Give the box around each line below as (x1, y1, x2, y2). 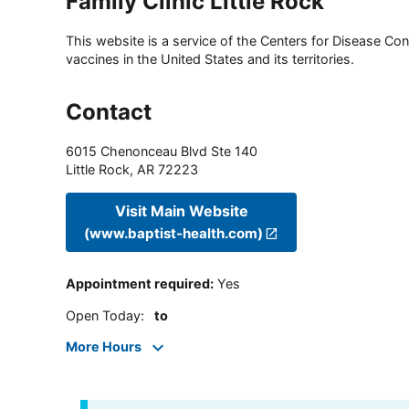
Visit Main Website (114, 201, 248, 220)
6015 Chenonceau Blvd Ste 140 (66, 143, 257, 160)
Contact (66, 99, 152, 126)
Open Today (66, 307, 141, 323)
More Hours (66, 339, 142, 355)
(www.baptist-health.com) (84, 224, 263, 242)
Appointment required (66, 276, 210, 292)
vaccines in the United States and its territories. (66, 51, 354, 68)
